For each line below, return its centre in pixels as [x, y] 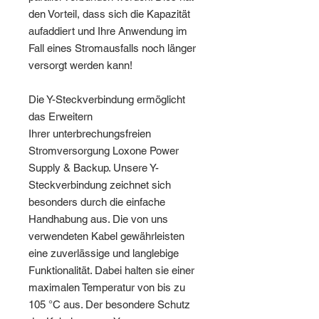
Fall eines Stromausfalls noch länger [112, 48]
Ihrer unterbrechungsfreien [90, 134]
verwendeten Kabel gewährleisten [106, 236]
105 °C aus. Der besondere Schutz [109, 305]
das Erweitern [61, 117]
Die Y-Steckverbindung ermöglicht [107, 100]
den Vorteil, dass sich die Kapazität [109, 14]
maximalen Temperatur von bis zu [107, 288]
